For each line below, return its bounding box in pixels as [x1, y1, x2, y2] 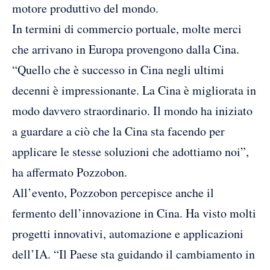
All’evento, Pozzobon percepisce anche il [12, 184, 214, 201]
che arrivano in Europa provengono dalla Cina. [12, 40, 239, 57]
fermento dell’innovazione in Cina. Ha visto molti [12, 204, 256, 221]
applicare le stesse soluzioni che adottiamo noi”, [12, 143, 249, 160]
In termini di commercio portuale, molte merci [12, 20, 242, 37]
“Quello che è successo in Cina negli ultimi [12, 61, 224, 78]
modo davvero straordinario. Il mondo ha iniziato [12, 102, 253, 119]
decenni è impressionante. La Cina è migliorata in [12, 81, 256, 98]
